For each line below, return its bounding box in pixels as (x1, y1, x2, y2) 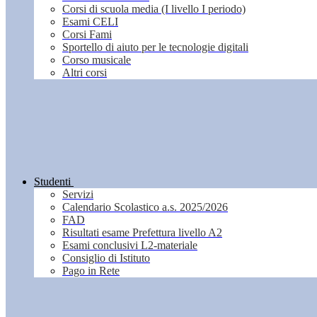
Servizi (62, 188, 93, 201)
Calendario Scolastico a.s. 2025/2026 (62, 201, 228, 214)
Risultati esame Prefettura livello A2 (62, 226, 222, 239)
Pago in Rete (62, 265, 120, 277)
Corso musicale (62, 54, 131, 67)
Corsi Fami (62, 28, 112, 41)
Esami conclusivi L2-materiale (62, 239, 197, 252)
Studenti (34, 175, 71, 188)
